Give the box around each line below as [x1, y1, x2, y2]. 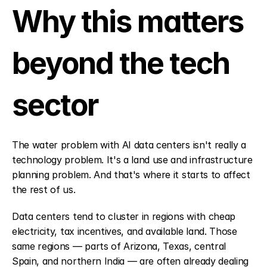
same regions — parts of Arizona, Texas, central [12, 240, 226, 252]
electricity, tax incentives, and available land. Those [12, 225, 237, 237]
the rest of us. [12, 183, 76, 195]
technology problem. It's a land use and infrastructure [12, 153, 253, 166]
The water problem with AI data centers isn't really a [12, 138, 247, 151]
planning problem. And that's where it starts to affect [12, 168, 250, 181]
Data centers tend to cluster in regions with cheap [12, 210, 235, 222]
